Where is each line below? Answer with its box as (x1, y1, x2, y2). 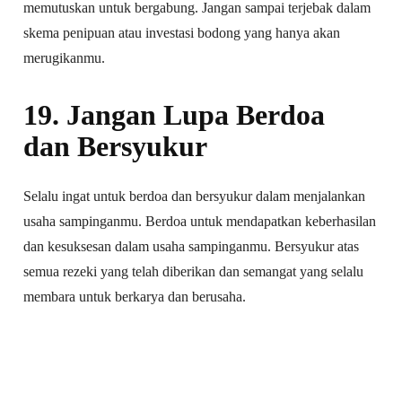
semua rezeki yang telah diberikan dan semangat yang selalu (23, 263, 364, 279)
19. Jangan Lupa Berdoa (23, 98, 326, 131)
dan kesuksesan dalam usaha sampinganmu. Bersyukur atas (23, 238, 360, 254)
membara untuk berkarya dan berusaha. (23, 288, 247, 304)
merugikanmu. (23, 49, 106, 66)
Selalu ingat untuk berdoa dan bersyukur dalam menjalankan (23, 188, 366, 204)
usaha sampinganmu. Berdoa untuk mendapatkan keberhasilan (23, 213, 377, 229)
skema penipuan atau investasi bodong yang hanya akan (23, 24, 341, 40)
